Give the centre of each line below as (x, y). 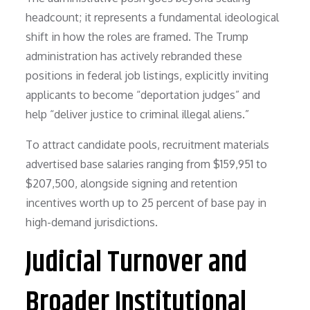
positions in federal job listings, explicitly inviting (147, 75)
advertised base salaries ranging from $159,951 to (147, 164)
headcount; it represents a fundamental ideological (153, 17)
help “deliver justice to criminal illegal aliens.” (138, 114)
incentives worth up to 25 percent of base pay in (146, 202)
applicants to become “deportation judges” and (143, 94)
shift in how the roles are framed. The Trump (137, 36)
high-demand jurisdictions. (92, 222)
